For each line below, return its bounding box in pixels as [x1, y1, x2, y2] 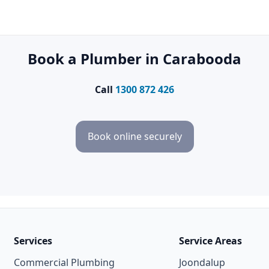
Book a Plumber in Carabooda [28, 48, 241, 68]
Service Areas [178, 234, 242, 247]
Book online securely [87, 129, 182, 143]
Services [13, 234, 52, 247]
